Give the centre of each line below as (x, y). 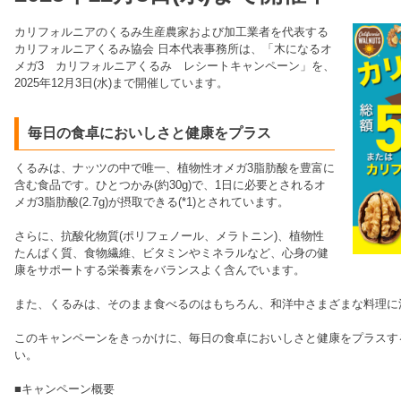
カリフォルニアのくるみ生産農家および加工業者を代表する (171, 32)
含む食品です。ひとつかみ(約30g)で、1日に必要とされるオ (170, 185)
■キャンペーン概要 (64, 389)
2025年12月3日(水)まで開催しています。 (121, 83)
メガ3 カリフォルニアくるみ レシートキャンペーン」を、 (175, 66)
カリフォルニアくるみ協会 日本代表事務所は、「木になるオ (173, 49)
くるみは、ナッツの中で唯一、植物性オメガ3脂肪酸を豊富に (175, 168)
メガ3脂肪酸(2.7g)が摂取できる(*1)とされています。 (152, 202)
